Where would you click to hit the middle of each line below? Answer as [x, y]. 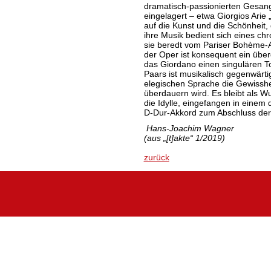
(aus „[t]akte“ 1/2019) [184, 138]
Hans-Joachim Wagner [190, 128]
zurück [156, 157]
